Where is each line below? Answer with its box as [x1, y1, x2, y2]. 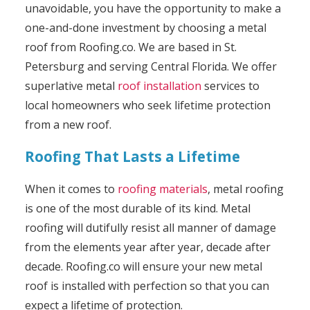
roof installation [117, 77, 201, 93]
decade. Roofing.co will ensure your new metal [24, 258, 262, 274]
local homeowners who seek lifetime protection [24, 97, 271, 113]
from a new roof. [24, 116, 111, 132]
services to [201, 77, 259, 93]
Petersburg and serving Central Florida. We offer [24, 58, 277, 74]
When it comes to [24, 181, 118, 197]
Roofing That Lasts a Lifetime [24, 146, 240, 166]
